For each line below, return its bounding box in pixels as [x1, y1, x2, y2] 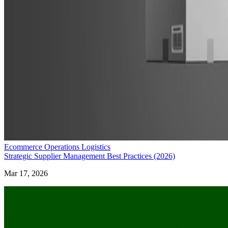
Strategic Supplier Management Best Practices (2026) [4, 152, 175, 161]
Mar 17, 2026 [4, 169, 48, 178]
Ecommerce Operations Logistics [4, 142, 110, 152]
